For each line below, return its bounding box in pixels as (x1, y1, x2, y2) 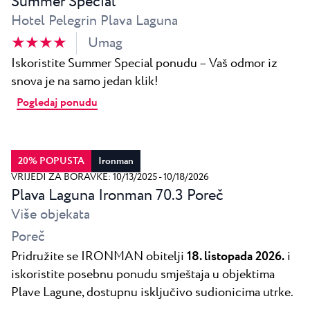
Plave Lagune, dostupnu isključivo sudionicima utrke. (11, 283, 293, 302)
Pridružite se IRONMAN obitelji (11, 247, 187, 266)
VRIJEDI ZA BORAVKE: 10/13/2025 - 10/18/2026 (11, 170, 209, 184)
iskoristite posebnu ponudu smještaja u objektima (11, 265, 275, 284)
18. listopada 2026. (187, 247, 284, 266)
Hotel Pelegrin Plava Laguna (11, 10, 178, 31)
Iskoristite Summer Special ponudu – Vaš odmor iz (11, 54, 277, 73)
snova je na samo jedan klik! (11, 72, 158, 91)
